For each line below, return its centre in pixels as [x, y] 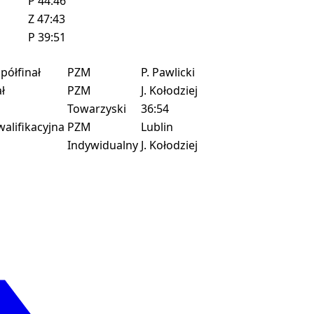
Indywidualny [103, 145]
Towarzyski [97, 108]
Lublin [157, 127]
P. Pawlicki [168, 72]
